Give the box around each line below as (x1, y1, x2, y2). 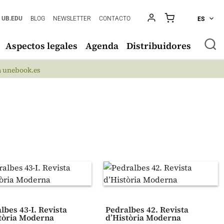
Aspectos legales (5, 39, 77, 52)
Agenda (85, 39, 118, 52)
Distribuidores (126, 39, 191, 52)
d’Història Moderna (105, 212, 181, 223)
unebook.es (2, 64, 40, 75)
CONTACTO (99, 15, 131, 22)
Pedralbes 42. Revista (105, 204, 188, 215)
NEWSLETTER (53, 15, 91, 22)
